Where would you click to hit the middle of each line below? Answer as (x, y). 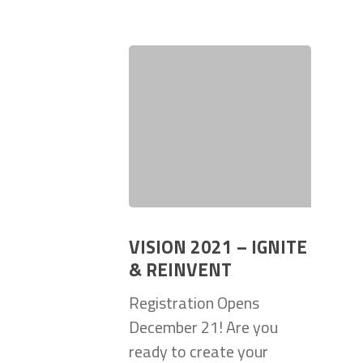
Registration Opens (194, 303)
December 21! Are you (203, 327)
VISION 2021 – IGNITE (218, 248)
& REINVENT (180, 270)
